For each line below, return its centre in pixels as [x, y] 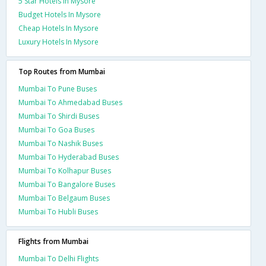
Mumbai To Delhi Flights [58, 258]
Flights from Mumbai [53, 241]
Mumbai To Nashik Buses [61, 143]
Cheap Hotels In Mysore [58, 28]
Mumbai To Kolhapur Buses [65, 170]
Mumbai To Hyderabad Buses [69, 157]
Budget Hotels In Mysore [60, 14]
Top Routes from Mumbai [62, 71]
